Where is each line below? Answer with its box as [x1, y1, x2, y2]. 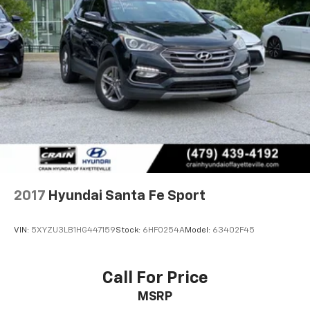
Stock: [116, 226, 143, 235]
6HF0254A [143, 226, 185, 235]
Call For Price [102, 269, 208, 286]
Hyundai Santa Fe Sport [48, 189, 206, 203]
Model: [185, 226, 212, 235]
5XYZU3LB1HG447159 [31, 226, 116, 235]
